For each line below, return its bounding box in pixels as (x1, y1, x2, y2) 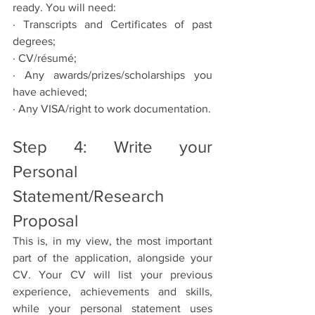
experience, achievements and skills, (13, 285, 212, 297)
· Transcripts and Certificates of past (13, 18, 212, 30)
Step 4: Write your (13, 136, 212, 156)
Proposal (13, 210, 78, 230)
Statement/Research (13, 186, 164, 205)
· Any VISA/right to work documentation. (13, 102, 211, 115)
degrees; (13, 34, 56, 47)
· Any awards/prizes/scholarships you (13, 68, 212, 81)
